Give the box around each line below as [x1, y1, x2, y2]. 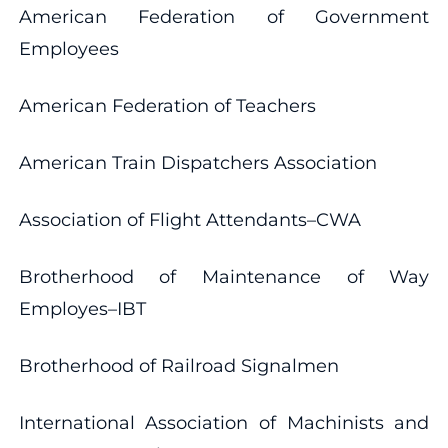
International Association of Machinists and [18, 411, 430, 434]
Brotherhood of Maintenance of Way [18, 265, 430, 288]
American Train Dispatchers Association [18, 151, 377, 174]
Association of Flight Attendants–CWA [18, 208, 361, 231]
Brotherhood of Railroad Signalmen [18, 354, 339, 377]
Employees [18, 37, 119, 60]
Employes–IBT [18, 297, 146, 320]
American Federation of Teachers [18, 94, 316, 117]
